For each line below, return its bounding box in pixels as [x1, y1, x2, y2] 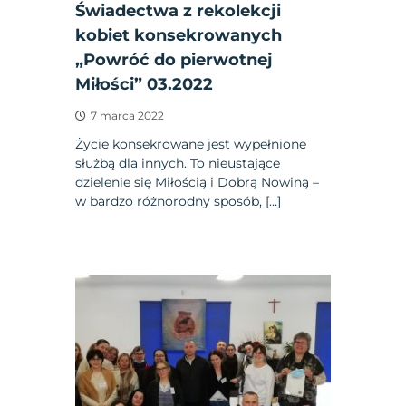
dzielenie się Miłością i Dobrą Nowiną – [75, 173, 320, 190]
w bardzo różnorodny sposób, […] [75, 192, 282, 209]
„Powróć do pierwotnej [75, 49, 274, 70]
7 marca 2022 [91, 108, 165, 122]
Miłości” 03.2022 [75, 73, 214, 94]
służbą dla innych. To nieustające [75, 154, 281, 171]
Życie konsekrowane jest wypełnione [75, 135, 307, 152]
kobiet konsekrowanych [75, 24, 283, 45]
